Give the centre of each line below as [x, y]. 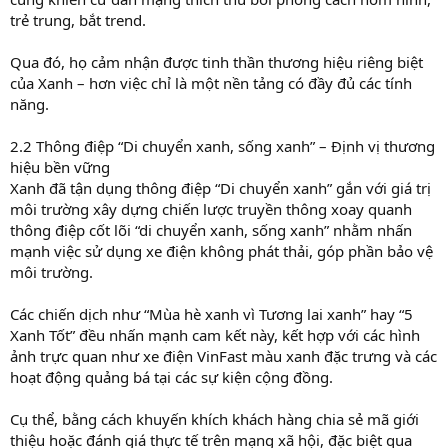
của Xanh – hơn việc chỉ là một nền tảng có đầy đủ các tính [211, 82]
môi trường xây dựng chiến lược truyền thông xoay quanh [211, 208]
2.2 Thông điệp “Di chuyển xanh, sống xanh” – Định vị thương [222, 145]
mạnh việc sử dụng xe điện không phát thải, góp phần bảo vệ [221, 250]
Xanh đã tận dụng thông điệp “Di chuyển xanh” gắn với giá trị [220, 187]
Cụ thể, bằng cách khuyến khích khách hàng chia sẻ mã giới [214, 418]
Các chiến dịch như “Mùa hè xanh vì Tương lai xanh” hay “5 [211, 313]
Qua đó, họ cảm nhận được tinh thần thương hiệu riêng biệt [216, 61]
